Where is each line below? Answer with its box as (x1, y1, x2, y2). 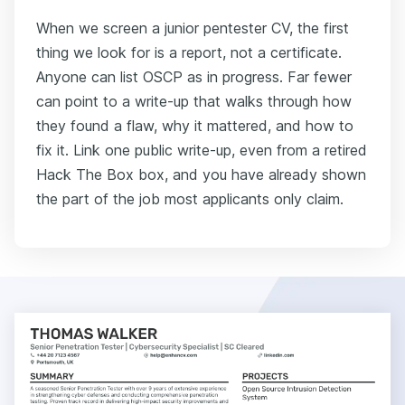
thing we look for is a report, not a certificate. (36, 42, 342, 61)
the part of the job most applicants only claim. (36, 189, 344, 208)
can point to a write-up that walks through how (36, 91, 352, 110)
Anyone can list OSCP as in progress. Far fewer (36, 67, 352, 86)
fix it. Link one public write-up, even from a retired (36, 140, 367, 159)
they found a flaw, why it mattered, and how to (36, 116, 353, 135)
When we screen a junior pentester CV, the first (36, 18, 349, 37)
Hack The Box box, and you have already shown (36, 165, 366, 184)
